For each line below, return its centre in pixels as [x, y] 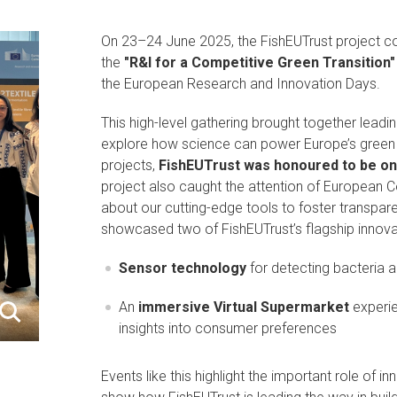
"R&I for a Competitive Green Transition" [260, 62]
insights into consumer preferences [228, 328]
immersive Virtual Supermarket [244, 307]
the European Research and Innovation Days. [241, 84]
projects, [128, 165]
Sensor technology [183, 268]
